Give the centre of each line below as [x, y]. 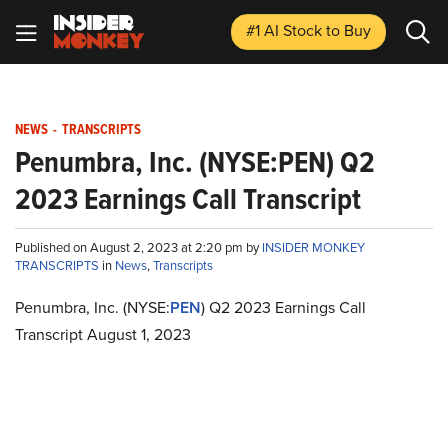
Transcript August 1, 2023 [103, 334]
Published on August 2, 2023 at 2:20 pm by [138, 247]
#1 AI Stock [286, 30]
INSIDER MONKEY [313, 247]
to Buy [348, 30]
